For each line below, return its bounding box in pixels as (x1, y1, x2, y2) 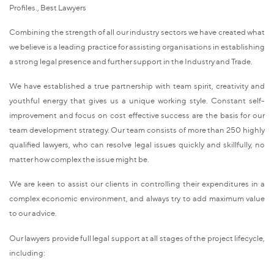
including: (9, 247, 45, 257)
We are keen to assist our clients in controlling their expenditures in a (9, 179, 265, 189)
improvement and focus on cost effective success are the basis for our (9, 110, 265, 120)
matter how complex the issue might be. (9, 154, 149, 165)
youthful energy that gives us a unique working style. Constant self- (9, 95, 265, 106)
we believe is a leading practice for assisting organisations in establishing (9, 41, 265, 51)
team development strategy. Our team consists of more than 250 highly (9, 125, 265, 135)
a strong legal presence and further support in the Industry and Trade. (9, 56, 253, 66)
